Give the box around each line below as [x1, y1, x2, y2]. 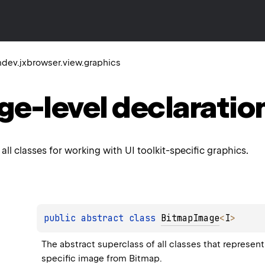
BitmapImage [161, 212, 220, 224]
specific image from [41, 253, 130, 264]
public [44, 212, 82, 224]
